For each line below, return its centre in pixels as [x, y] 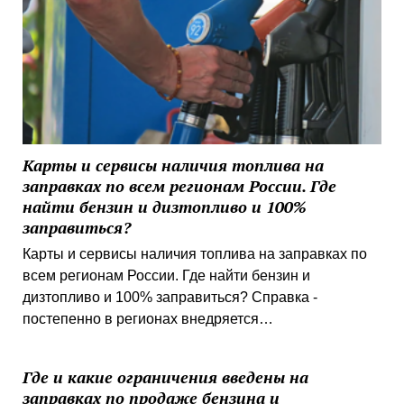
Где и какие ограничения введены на [165, 377]
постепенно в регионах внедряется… [147, 319]
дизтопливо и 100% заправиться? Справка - [170, 298]
